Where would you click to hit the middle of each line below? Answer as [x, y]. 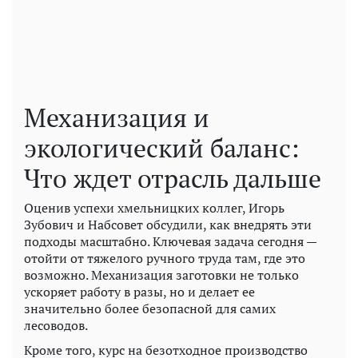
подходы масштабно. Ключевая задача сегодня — [170, 241]
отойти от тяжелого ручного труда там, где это [165, 258]
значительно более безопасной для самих [150, 308]
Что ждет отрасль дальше [173, 178]
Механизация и [117, 117]
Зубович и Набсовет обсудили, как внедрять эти [168, 224]
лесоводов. [56, 325]
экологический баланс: [161, 147]
